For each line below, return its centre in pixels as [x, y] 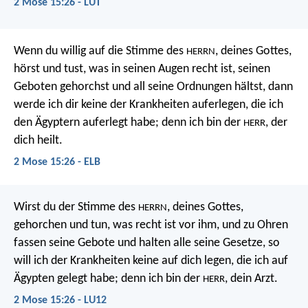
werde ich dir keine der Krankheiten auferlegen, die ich [148, 105]
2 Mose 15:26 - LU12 [60, 300]
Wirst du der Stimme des [76, 207]
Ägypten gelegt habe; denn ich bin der [108, 278]
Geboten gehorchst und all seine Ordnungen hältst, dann [153, 87]
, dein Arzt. [251, 278]
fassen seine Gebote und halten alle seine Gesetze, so [147, 243]
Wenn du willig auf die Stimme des [100, 52]
